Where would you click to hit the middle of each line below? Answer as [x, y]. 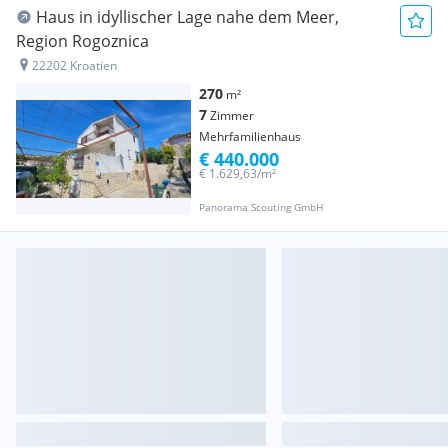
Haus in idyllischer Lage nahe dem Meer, [187, 17]
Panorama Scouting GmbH [261, 206]
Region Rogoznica [82, 41]
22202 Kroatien [74, 66]
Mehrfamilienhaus [250, 137]
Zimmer [232, 116]
